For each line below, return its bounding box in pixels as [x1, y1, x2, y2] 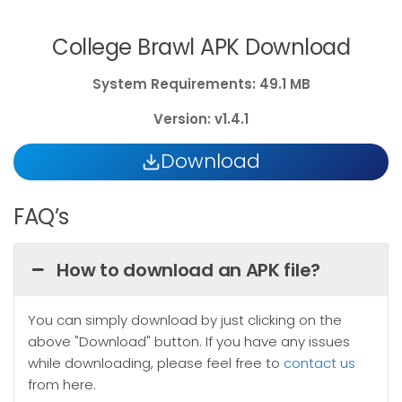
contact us [284, 354, 355, 372]
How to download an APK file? [57, 258, 320, 283]
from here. [28, 375, 96, 394]
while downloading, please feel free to [28, 354, 284, 372]
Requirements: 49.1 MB [150, 74, 310, 93]
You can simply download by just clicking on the [28, 310, 342, 329]
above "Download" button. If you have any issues [28, 332, 350, 351]
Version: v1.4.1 [153, 109, 249, 128]
